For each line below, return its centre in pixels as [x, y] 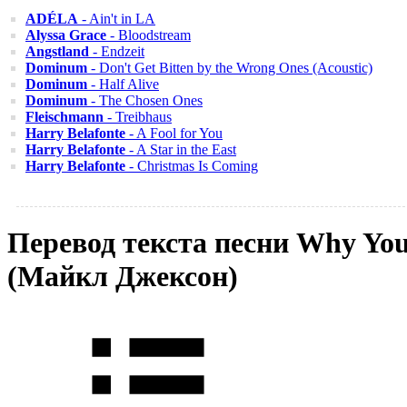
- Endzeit [117, 51]
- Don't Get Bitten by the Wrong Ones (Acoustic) [230, 68]
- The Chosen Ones [145, 100]
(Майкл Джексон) [123, 277]
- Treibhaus [138, 117]
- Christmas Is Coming [192, 166]
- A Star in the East [181, 149]
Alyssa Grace [66, 35]
